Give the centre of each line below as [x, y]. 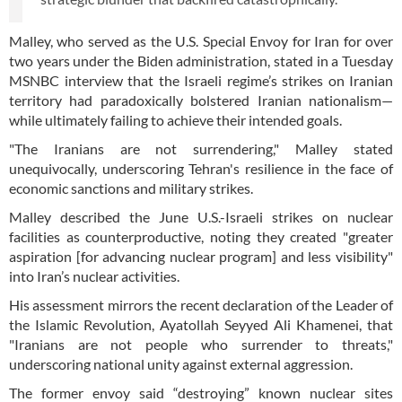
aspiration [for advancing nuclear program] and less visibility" [201, 256]
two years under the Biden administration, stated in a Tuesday [201, 60]
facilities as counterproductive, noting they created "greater [201, 236]
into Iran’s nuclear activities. [94, 275]
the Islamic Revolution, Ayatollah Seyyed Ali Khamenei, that [201, 324]
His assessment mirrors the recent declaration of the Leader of [201, 304]
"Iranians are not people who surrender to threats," [201, 344]
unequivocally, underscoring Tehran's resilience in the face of [201, 168]
